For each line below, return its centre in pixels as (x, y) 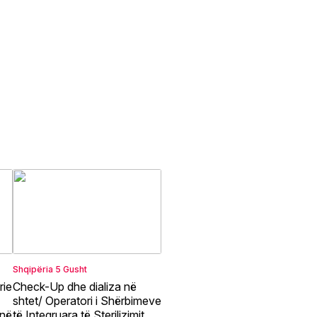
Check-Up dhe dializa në (74, 287)
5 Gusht (71, 270)
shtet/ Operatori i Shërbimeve (87, 301)
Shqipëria (33, 270)
